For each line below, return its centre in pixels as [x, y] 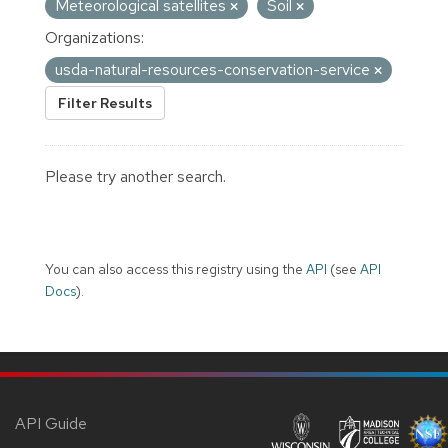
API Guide [51, 423]
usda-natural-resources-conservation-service [214, 69]
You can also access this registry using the [175, 268]
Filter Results [105, 102]
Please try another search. [135, 176]
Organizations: [94, 37]
